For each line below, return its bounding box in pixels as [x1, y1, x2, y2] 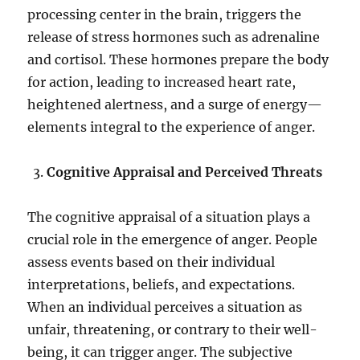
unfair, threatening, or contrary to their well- [27, 321, 318, 338]
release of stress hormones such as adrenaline [27, 29, 321, 46]
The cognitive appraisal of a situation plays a [27, 209, 311, 226]
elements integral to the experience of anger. [27, 119, 316, 136]
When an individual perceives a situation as [27, 299, 303, 316]
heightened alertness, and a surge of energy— [27, 96, 323, 113]
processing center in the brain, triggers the [27, 6, 302, 23]
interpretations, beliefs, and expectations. [27, 276, 296, 293]
